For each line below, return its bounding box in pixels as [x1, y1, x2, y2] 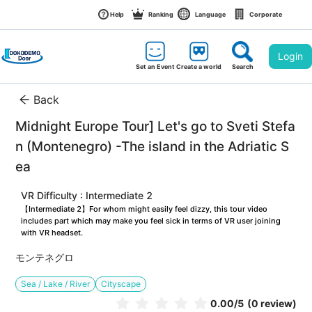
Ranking [148, 10, 174, 18]
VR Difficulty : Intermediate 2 [21, 189, 153, 202]
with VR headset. [21, 228, 84, 238]
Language [195, 10, 226, 18]
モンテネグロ [15, 251, 75, 264]
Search [231, 63, 253, 70]
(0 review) [247, 297, 297, 310]
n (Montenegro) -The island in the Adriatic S [15, 139, 290, 155]
